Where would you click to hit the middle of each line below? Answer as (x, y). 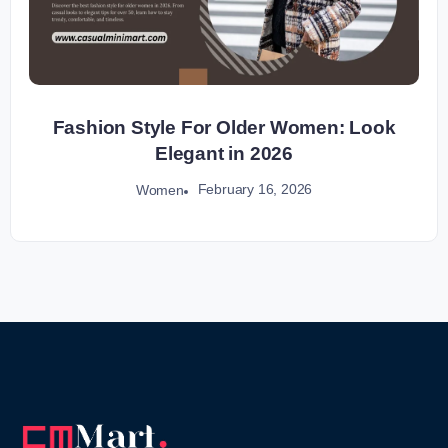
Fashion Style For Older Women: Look (224, 127)
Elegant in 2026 (223, 153)
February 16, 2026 (255, 189)
